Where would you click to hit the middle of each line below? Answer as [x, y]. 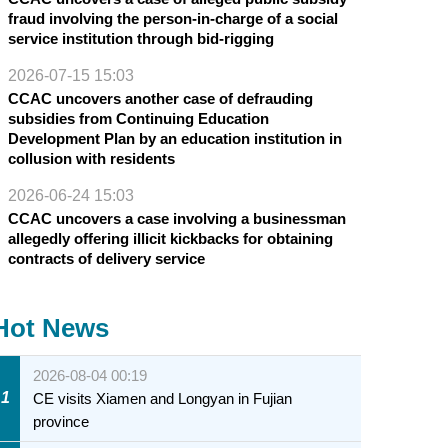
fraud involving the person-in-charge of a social [172, 18]
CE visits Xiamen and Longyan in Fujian [163, 398]
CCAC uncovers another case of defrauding [160, 98]
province [61, 421]
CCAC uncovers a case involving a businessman [176, 218]
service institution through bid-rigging [140, 38]
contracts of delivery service [106, 258]
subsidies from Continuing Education [138, 118]
